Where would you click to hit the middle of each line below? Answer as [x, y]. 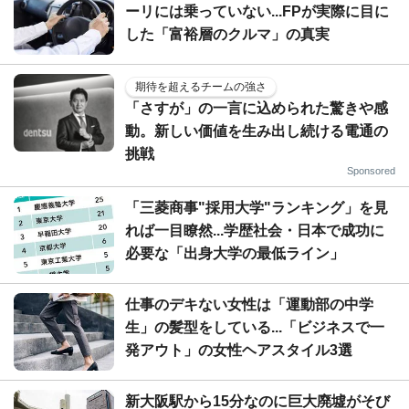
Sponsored [371, 170]
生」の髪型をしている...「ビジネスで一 [255, 327]
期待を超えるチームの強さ [201, 86]
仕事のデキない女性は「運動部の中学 [249, 304]
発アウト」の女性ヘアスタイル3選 [239, 350]
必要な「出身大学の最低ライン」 [235, 253]
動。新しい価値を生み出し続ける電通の [257, 131]
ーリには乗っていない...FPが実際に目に [257, 11]
